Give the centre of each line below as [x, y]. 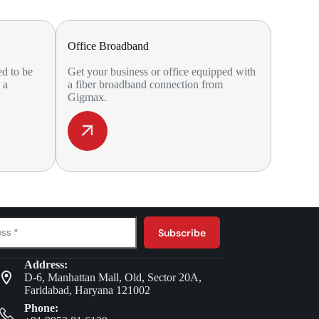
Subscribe [182, 232]
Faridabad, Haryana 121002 [87, 290]
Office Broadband [109, 46]
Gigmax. [89, 97]
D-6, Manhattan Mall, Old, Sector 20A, [113, 277]
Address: [46, 265]
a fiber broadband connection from [146, 84]
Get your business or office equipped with [162, 72]
